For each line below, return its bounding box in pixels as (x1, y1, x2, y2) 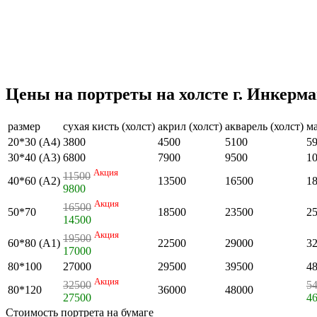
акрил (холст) (158, 120, 222, 132)
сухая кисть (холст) (63, 120, 155, 132)
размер (8, 120, 40, 132)
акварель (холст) (225, 120, 304, 132)
